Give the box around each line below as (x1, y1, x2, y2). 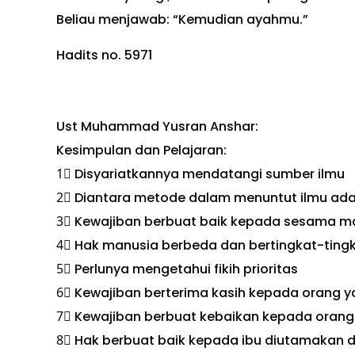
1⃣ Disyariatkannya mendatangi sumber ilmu (55, 165, 345, 183)
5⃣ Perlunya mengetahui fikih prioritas (55, 260, 298, 278)
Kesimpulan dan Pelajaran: (55, 141, 227, 159)
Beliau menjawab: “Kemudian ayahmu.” (55, 10, 308, 29)
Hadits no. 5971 (55, 46, 152, 64)
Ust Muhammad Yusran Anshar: (55, 117, 258, 136)
